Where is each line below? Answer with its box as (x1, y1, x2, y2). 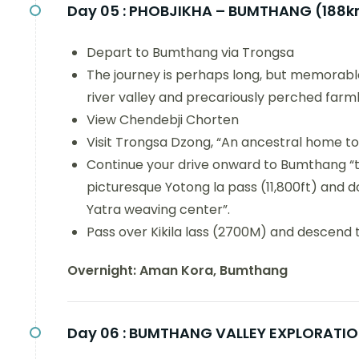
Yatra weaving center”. (87, 200, 230, 219)
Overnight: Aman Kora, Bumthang (67, 261, 288, 280)
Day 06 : (67, 323, 126, 343)
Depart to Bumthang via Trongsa (87, 43, 294, 62)
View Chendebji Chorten (87, 111, 239, 129)
